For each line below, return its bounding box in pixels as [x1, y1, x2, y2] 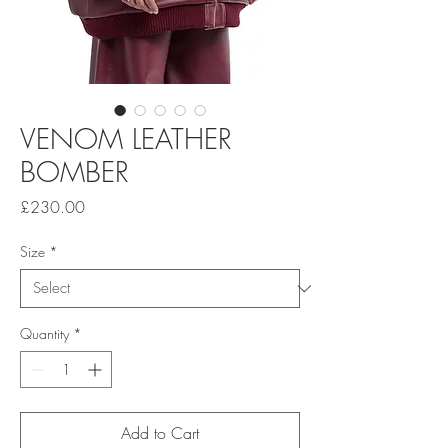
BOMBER [20, 153, 129, 191]
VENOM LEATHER [20, 120, 232, 158]
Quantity [20, 324, 69, 344]
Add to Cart [121, 422, 199, 445]
